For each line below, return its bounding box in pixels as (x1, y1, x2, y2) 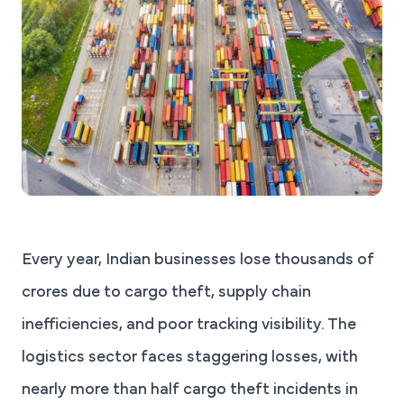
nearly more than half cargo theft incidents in (22, 383, 358, 399)
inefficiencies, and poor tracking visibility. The (22, 318, 356, 334)
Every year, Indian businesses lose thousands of (22, 253, 374, 269)
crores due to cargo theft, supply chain (22, 286, 311, 301)
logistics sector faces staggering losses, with (22, 351, 358, 366)
